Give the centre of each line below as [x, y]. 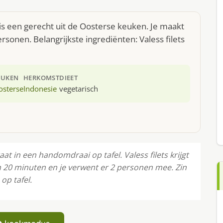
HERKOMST [42, 78]
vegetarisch [79, 89]
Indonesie [40, 89]
